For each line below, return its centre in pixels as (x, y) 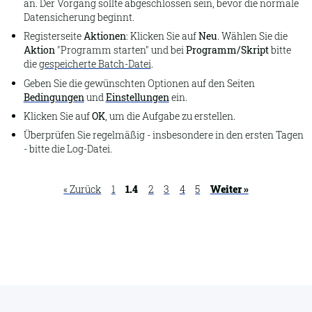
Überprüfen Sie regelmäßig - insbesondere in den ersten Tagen (163, 135)
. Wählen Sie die (252, 36)
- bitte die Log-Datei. (68, 149)
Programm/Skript (227, 50)
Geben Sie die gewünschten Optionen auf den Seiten (139, 83)
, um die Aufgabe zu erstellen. (170, 116)
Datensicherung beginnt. (79, 17)
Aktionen (104, 36)
